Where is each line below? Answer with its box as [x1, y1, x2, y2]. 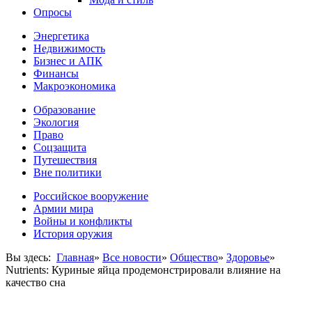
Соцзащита [33, 141, 86, 153]
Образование [33, 104, 95, 116]
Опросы [33, 6, 72, 18]
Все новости [102, 251, 162, 263]
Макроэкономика [33, 80, 116, 92]
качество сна [6, 276, 65, 288]
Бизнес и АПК [33, 55, 102, 67]
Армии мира [33, 203, 93, 214]
